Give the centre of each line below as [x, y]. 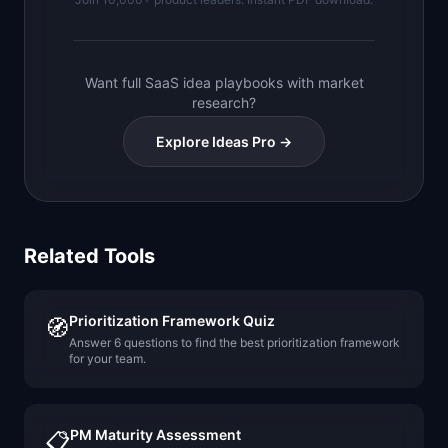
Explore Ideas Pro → [224, 141]
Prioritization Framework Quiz [172, 320]
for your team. [107, 358]
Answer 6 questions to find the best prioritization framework [234, 342]
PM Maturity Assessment [155, 434]
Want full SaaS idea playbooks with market [224, 82]
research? [224, 102]
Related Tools [89, 256]
